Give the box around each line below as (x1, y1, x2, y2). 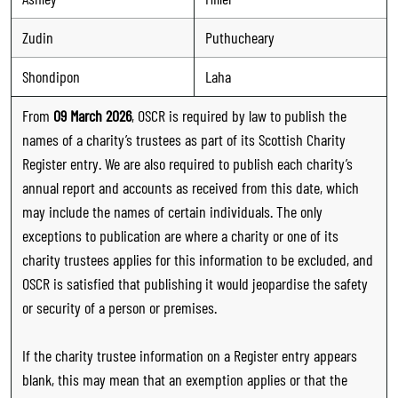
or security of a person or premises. (22, 297, 217, 317)
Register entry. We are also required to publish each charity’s (22, 153, 353, 173)
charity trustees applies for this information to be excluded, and (22, 249, 373, 269)
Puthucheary (205, 27, 275, 47)
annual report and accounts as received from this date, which (22, 177, 359, 197)
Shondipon (22, 66, 80, 86)
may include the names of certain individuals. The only (22, 201, 322, 221)
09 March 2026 (53, 105, 131, 125)
